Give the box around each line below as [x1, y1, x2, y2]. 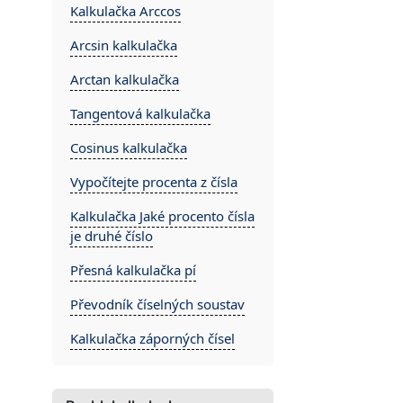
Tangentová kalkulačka [70, 104, 210, 122]
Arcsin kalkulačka [70, 36, 177, 54]
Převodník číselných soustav [70, 295, 245, 313]
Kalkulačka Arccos [70, 2, 181, 20]
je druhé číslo [70, 227, 153, 245]
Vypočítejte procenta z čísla [70, 173, 237, 191]
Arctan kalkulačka [70, 70, 179, 88]
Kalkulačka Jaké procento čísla [70, 207, 255, 225]
